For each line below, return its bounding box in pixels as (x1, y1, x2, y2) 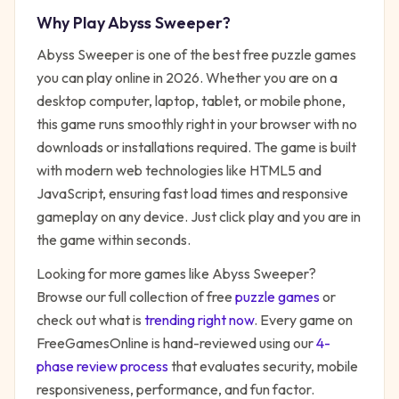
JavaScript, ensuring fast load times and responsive (37, 184, 348, 202)
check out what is (37, 311, 142, 329)
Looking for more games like (37, 265, 212, 282)
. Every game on (254, 311, 353, 329)
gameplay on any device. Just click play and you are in (37, 208, 361, 225)
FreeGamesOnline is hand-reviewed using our (37, 334, 313, 352)
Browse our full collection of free (37, 288, 232, 305)
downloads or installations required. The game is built (37, 138, 356, 156)
